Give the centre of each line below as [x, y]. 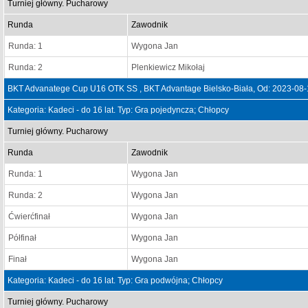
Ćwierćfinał [29, 217]
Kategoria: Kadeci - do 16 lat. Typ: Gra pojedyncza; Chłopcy [118, 110]
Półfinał [22, 238]
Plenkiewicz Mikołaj [168, 67]
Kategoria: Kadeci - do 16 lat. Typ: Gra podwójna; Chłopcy [115, 280]
